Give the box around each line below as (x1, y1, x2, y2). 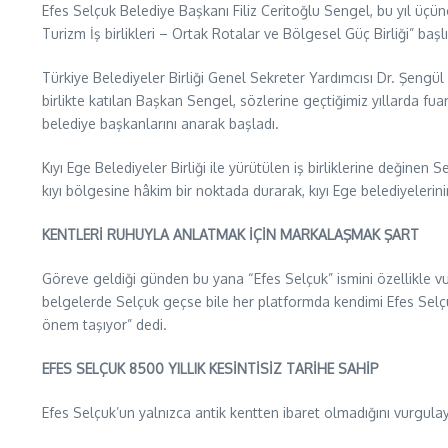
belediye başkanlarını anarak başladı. (42, 115, 279, 132)
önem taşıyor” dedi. (42, 316, 167, 333)
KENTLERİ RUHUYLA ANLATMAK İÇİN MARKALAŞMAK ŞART (42, 226, 419, 243)
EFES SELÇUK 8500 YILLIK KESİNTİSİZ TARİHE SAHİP (42, 360, 379, 377)
